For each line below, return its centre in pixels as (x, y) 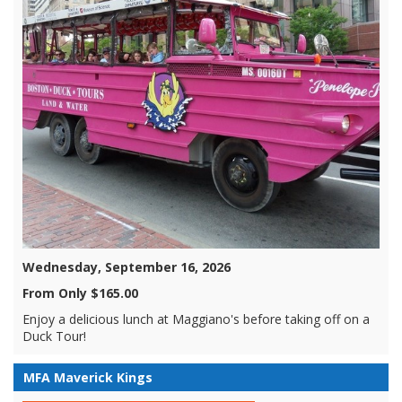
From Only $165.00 (80, 293)
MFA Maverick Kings (88, 377)
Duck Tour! (54, 336)
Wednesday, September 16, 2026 (127, 267)
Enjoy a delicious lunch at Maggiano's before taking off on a (196, 319)
